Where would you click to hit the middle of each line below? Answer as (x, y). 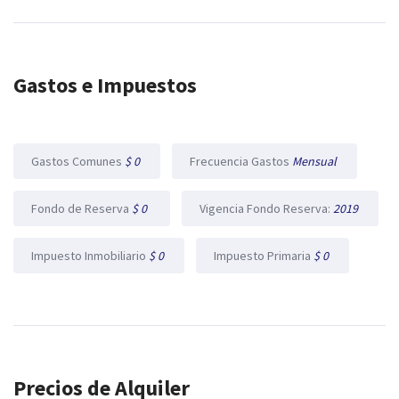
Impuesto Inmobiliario (90, 256)
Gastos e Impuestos (105, 85)
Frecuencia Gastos (241, 162)
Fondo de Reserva (81, 209)
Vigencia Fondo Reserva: (266, 209)
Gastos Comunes (78, 162)
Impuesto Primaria (264, 256)
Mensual (316, 162)
